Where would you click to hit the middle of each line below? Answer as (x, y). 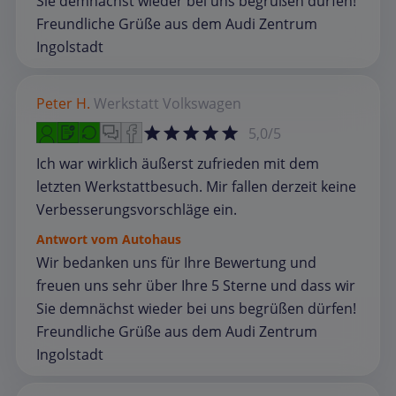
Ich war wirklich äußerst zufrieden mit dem (178, 163)
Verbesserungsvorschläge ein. (137, 209)
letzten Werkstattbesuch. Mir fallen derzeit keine (196, 186)
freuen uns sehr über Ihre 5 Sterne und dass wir (196, 285)
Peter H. (63, 103)
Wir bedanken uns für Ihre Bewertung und (176, 262)
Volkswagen (202, 103)
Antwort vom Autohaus (109, 239)
